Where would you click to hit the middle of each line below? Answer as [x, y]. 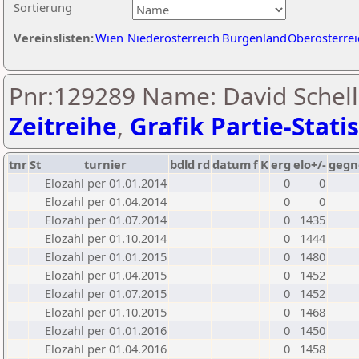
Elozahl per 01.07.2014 [106, 220]
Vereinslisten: [54, 38]
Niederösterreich [173, 38]
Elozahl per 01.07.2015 [106, 293]
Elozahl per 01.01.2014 [106, 183]
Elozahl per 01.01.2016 [106, 330]
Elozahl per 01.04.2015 [106, 275]
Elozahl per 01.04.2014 [106, 201]
